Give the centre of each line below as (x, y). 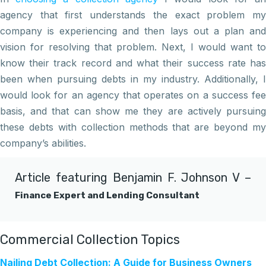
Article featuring (64, 177)
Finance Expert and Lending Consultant (107, 195)
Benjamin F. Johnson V (176, 177)
